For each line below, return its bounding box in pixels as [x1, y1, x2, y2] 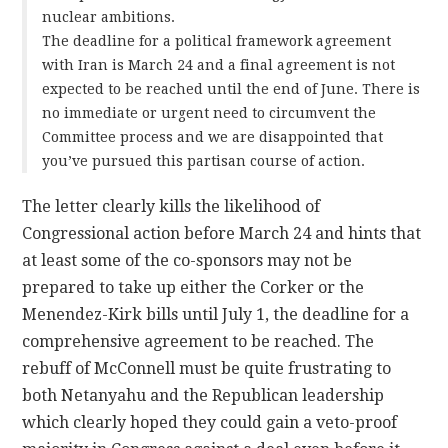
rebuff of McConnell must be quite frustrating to [22, 359, 392, 379]
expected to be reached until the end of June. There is [42, 81, 421, 98]
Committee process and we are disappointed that [42, 129, 384, 146]
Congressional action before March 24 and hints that [22, 224, 422, 244]
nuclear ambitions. [42, 9, 176, 26]
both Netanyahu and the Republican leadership [22, 386, 385, 406]
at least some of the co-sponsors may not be [22, 251, 353, 271]
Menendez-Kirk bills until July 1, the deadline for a [22, 305, 410, 325]
